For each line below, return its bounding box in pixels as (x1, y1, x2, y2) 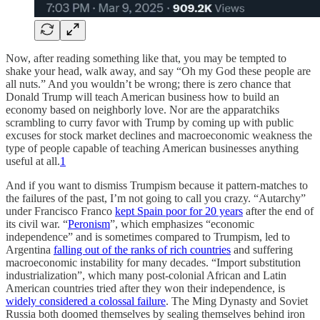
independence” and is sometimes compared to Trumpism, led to (6, 230, 290, 243)
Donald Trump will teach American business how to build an (6, 90, 279, 103)
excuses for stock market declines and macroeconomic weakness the (6, 129, 312, 141)
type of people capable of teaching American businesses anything (6, 141, 299, 154)
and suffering (231, 243, 293, 256)
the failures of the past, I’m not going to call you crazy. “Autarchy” (6, 191, 306, 204)
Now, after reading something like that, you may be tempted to (6, 51, 286, 64)
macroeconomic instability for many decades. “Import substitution (6, 256, 301, 269)
